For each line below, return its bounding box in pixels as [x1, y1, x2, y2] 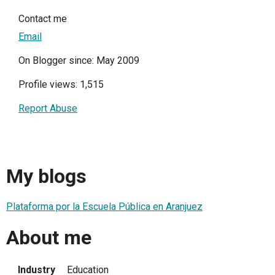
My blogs [6, 164, 87, 188]
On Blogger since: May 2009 [18, 55, 139, 67]
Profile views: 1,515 [18, 79, 104, 91]
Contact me [18, 13, 67, 25]
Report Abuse [18, 103, 77, 115]
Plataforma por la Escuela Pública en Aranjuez [6, 201, 203, 213]
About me [6, 225, 91, 249]
